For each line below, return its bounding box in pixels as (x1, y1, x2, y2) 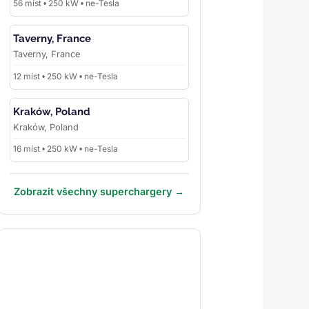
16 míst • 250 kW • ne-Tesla (12, 143, 118, 154)
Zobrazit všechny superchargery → (14, 186, 185, 198)
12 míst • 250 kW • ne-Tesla (12, 70, 118, 81)
